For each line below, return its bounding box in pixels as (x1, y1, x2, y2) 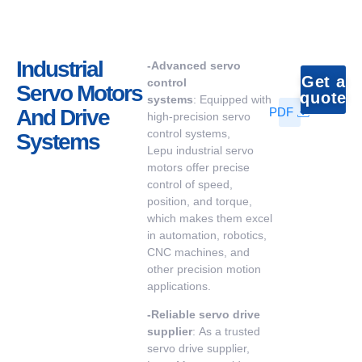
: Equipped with (193, 93, 272, 106)
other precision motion (147, 263, 262, 276)
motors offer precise (147, 161, 250, 174)
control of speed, (147, 178, 234, 191)
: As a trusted (192, 325, 261, 339)
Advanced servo (151, 59, 242, 72)
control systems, (147, 127, 231, 140)
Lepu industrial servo (147, 144, 255, 157)
